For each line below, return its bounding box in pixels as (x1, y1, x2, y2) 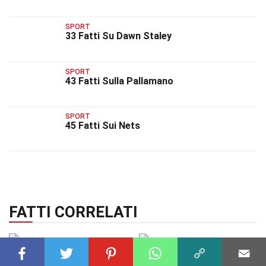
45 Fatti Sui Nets (65, 119, 140, 131)
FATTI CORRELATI (9, 203, 138, 221)
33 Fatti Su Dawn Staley (65, 30, 172, 42)
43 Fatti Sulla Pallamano (65, 75, 173, 87)
